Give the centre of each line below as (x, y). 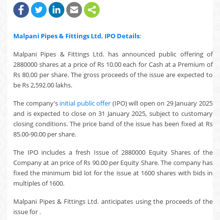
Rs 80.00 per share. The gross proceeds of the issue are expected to (113, 75)
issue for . (27, 212)
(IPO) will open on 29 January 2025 (162, 103)
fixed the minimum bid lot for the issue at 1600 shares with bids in (113, 173)
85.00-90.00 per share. (45, 134)
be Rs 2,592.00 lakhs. (43, 85)
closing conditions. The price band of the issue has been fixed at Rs (113, 124)
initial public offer (85, 103)
